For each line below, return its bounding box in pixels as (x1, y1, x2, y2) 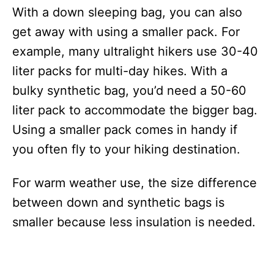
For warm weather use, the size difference (12, 176, 257, 190)
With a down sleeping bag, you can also (12, 5, 242, 20)
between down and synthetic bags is (12, 195, 224, 210)
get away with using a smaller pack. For (12, 24, 240, 39)
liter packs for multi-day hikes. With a (12, 64, 228, 78)
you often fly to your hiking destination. (12, 142, 240, 157)
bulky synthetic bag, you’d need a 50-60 (12, 83, 246, 98)
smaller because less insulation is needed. (12, 215, 256, 229)
